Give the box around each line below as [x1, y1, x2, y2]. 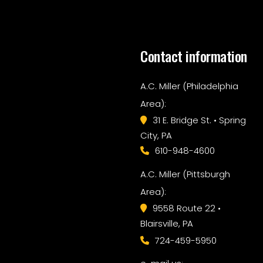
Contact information [140, 45, 247, 66]
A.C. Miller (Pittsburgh [140, 167, 230, 180]
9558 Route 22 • [153, 201, 221, 214]
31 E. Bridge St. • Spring [153, 113, 246, 126]
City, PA [140, 129, 172, 141]
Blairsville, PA [140, 217, 193, 230]
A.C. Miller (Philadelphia [140, 79, 238, 92]
